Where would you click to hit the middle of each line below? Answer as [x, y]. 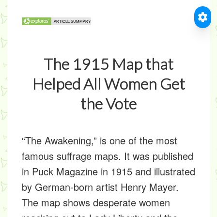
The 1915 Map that [108, 64]
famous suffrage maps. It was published [108, 156]
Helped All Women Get [108, 84]
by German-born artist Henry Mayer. [100, 187]
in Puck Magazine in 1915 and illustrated [108, 171]
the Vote [108, 103]
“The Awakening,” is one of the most [100, 140]
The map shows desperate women [96, 202]
